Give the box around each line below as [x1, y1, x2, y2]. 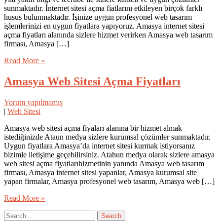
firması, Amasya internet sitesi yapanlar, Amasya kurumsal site [4, 168, 197, 177]
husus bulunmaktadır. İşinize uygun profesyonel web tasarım [4, 12, 192, 21]
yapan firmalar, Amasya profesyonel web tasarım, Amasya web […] [4, 177, 215, 185]
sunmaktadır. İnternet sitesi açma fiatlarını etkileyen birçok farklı [4, 3, 202, 12]
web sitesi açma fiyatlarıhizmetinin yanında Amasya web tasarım [4, 159, 204, 168]
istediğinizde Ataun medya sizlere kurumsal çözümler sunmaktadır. [4, 132, 211, 141]
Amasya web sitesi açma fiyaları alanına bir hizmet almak [4, 123, 182, 132]
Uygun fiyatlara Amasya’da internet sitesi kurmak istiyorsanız [4, 141, 195, 150]
